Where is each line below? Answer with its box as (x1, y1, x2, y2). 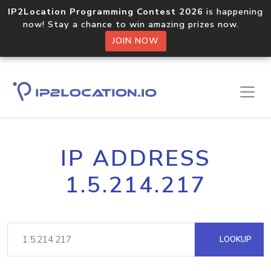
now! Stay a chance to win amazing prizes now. (23, 18, 248, 30)
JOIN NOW (112, 35, 159, 47)
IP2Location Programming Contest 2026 (8, 5, 203, 18)
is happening (203, 5, 263, 18)
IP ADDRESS (60, 143, 211, 174)
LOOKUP (217, 233, 252, 245)
